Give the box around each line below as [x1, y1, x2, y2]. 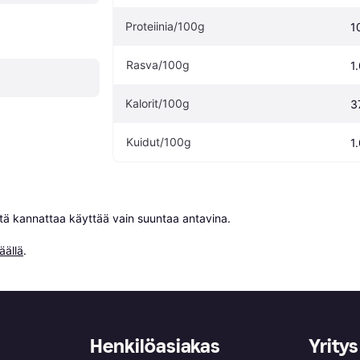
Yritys [309, 333, 358, 358]
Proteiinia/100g [125, 18, 205, 33]
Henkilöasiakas [90, 333, 221, 358]
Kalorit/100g [125, 96, 190, 110]
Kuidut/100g [126, 134, 191, 149]
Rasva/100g [126, 57, 190, 72]
